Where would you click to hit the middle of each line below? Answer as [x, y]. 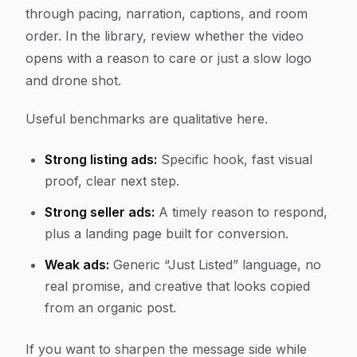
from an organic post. [110, 308]
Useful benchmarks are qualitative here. [147, 119]
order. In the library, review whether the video [165, 36]
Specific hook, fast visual [235, 159]
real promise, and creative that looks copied [177, 286]
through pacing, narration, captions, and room [167, 14]
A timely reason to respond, [241, 212]
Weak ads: [77, 265]
